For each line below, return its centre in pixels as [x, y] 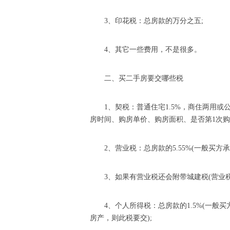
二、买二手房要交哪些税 [144, 78]
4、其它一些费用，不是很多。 [153, 50]
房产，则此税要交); [121, 218]
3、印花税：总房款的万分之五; [154, 21]
